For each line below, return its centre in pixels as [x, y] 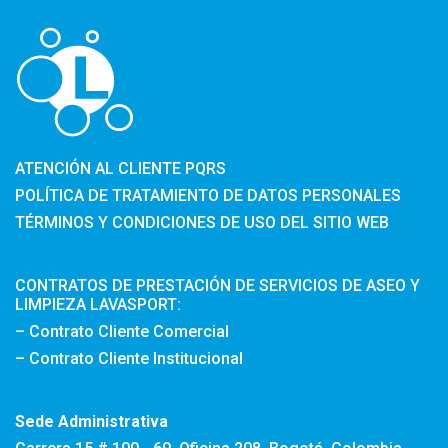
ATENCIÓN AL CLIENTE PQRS [120, 168]
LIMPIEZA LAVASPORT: [98, 304]
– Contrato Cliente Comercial [122, 331]
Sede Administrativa [91, 421]
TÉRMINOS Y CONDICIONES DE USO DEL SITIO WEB [202, 222]
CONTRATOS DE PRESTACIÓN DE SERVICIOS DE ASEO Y [217, 285]
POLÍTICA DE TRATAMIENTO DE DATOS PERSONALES [208, 195]
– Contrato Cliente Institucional [129, 358]
